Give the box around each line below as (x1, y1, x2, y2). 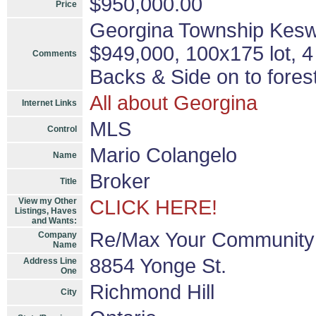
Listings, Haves (15, 206, 77, 216)
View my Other (18, 196, 77, 206)
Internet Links (22, 98, 77, 108)
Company (38, 230, 77, 240)
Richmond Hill (90, 281, 214, 303)
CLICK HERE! (90, 196, 217, 219)
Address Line (23, 256, 77, 266)
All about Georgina (90, 92, 257, 114)
